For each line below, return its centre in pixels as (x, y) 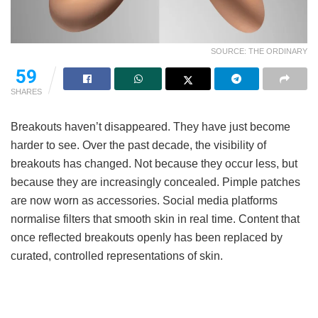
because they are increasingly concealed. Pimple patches (155, 182)
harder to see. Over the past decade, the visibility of (138, 145)
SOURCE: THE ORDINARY (259, 51)
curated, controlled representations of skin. (117, 256)
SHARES (26, 91)
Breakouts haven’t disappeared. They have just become (150, 126)
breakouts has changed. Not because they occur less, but (154, 163)
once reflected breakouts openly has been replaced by (147, 237)
